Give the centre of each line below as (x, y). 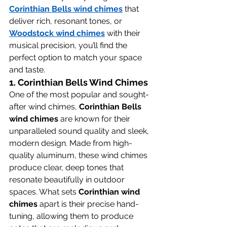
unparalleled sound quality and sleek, (80, 131)
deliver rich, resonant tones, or (67, 21)
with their (124, 33)
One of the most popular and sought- (79, 94)
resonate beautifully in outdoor (68, 180)
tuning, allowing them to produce (72, 216)
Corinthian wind (110, 192)
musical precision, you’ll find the (69, 45)
